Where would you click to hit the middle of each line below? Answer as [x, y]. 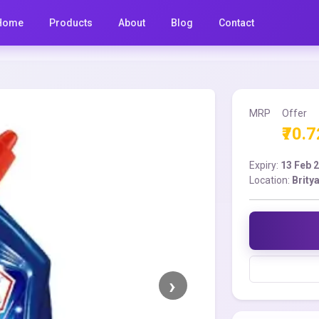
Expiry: [265, 165]
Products [71, 22]
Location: [271, 180]
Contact [237, 22]
